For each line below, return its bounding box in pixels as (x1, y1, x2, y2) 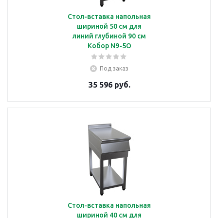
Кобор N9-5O (87, 41, 131, 50)
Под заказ (100, 65, 128, 72)
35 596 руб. (88, 80, 130, 89)
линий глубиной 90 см (73, 32, 146, 40)
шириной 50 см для (77, 22, 142, 30)
